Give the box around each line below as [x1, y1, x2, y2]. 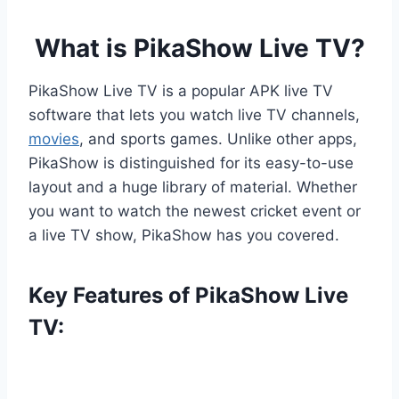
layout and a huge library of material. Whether [28, 178, 357, 197]
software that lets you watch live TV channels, [28, 106, 360, 125]
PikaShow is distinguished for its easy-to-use [28, 154, 354, 173]
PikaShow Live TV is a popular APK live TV [28, 82, 333, 101]
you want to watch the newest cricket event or [28, 202, 361, 221]
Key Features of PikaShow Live [28, 282, 348, 309]
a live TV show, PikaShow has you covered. [28, 226, 339, 245]
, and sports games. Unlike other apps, [79, 130, 357, 149]
